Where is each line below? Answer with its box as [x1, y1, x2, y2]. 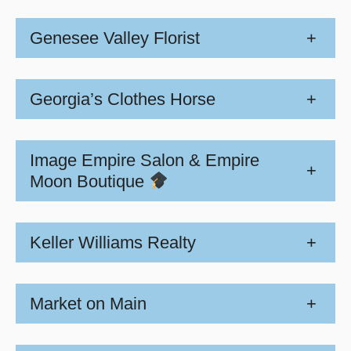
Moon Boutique [30, 171, 149, 191]
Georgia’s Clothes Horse [30, 89, 215, 109]
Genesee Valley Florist [30, 27, 200, 48]
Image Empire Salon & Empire [30, 150, 259, 170]
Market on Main [30, 294, 147, 314]
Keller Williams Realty [30, 232, 196, 252]
